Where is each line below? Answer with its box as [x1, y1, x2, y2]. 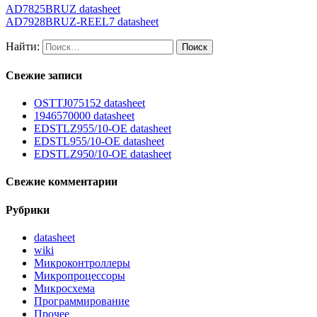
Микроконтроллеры [34, 257, 130, 270]
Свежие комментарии [6, 175, 117, 188]
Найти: [6, 40, 40, 52]
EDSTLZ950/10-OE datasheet [34, 148, 171, 161]
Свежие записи [6, 69, 82, 81]
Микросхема [34, 282, 95, 295]
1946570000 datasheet [34, 110, 134, 122]
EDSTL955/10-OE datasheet [34, 135, 164, 148]
